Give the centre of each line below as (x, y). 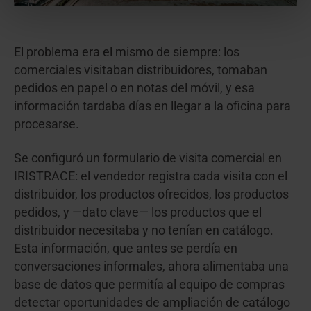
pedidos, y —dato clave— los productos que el (138, 213)
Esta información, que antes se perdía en (126, 249)
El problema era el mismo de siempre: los (127, 52)
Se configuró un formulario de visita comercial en (148, 159)
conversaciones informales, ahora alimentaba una (151, 267)
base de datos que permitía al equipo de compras (149, 285)
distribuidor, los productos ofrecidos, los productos (151, 195)
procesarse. (47, 125)
